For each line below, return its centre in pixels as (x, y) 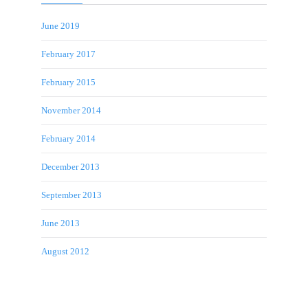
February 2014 (68, 138)
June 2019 (60, 25)
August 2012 (65, 251)
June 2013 (60, 223)
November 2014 (71, 110)
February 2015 (68, 82)
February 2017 (68, 54)
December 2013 (70, 166)
